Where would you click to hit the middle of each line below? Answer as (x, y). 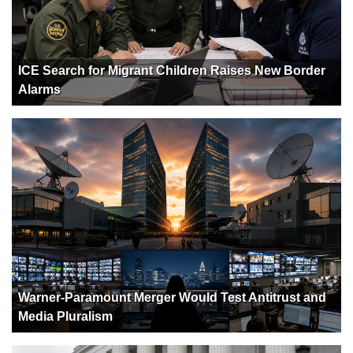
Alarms (39, 89)
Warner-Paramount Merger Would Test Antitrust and (172, 297)
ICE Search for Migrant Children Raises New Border (172, 70)
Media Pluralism (65, 316)
